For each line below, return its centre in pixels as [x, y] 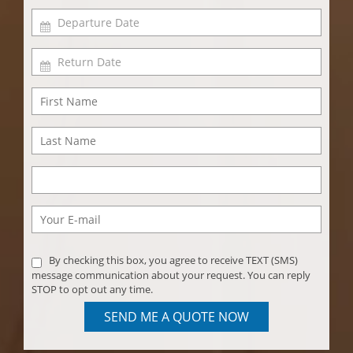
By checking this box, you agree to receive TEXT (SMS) [172, 260]
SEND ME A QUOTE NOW [176, 317]
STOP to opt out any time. [92, 290]
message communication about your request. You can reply [171, 275]
